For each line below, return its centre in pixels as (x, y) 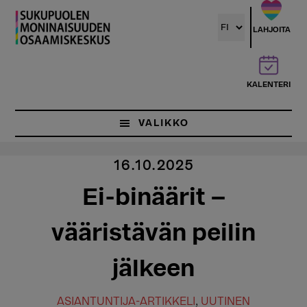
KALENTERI (268, 84)
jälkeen (153, 268)
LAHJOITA (271, 30)
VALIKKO (164, 123)
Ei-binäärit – (153, 197)
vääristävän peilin (153, 233)
